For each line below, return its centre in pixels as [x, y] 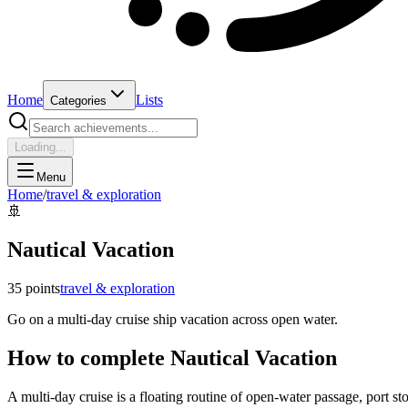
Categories [78, 101]
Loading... [41, 147]
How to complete [89, 357]
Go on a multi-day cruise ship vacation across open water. [173, 319]
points [41, 288]
